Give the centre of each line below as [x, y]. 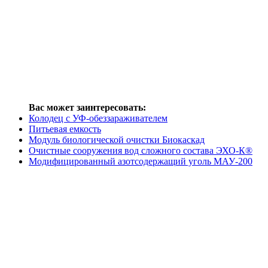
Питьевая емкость [65, 129]
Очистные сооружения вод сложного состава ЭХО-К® [141, 150]
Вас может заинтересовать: [87, 107]
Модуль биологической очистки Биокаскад [117, 139]
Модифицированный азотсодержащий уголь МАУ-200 [141, 161]
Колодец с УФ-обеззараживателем [98, 118]
